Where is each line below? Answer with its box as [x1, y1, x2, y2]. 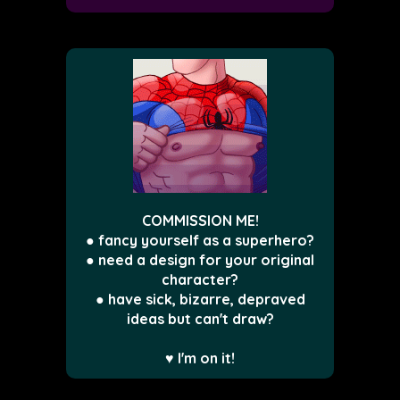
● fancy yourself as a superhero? [86, 231, 314, 250]
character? [162, 271, 238, 289]
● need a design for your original [86, 251, 314, 270]
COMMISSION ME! [141, 212, 259, 230]
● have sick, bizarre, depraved [95, 290, 305, 309]
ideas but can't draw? [126, 310, 274, 329]
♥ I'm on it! [165, 349, 235, 368]
